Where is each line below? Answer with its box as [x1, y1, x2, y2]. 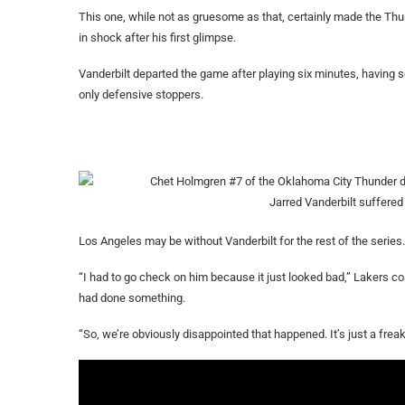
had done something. [79, 291, 185, 306]
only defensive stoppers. [79, 88, 203, 102]
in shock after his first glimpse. [79, 31, 236, 45]
